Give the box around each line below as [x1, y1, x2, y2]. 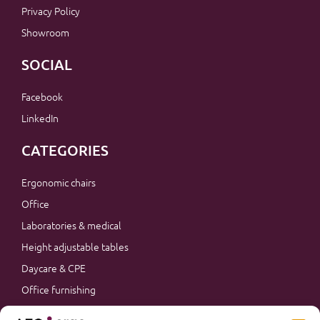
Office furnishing [21, 281, 96, 296]
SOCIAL [21, 54, 72, 74]
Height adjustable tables [21, 239, 129, 254]
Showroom [21, 24, 69, 39]
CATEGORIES [21, 140, 109, 159]
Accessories [21, 303, 72, 318]
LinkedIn [21, 110, 59, 125]
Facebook [21, 89, 63, 104]
